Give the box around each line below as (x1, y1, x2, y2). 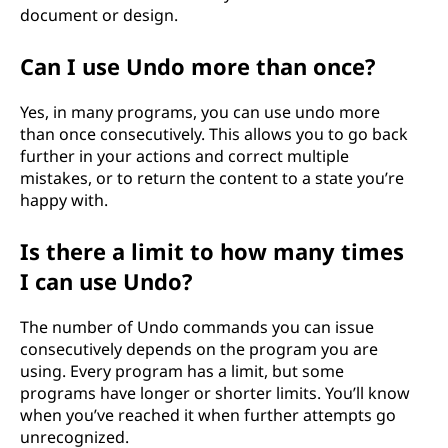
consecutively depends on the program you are (20, 338, 378, 360)
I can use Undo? (20, 266, 193, 296)
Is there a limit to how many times (20, 236, 404, 266)
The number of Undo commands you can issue (20, 316, 374, 338)
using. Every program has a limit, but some (20, 360, 344, 382)
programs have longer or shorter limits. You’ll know (20, 382, 410, 404)
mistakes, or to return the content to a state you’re (20, 167, 404, 189)
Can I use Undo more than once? (20, 51, 376, 81)
